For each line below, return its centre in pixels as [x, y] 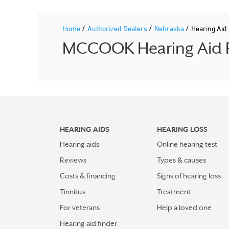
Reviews [73, 160]
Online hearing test [187, 144]
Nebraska [170, 28]
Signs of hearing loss [189, 176]
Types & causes [181, 160]
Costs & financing [88, 176]
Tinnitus [73, 192]
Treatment [174, 192]
